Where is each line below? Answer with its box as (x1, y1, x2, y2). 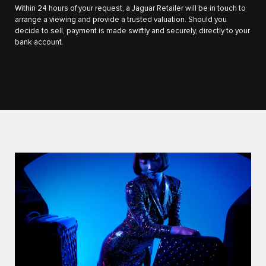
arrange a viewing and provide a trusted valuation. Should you (15, 16, 227, 24)
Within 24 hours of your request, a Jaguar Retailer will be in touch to (15, 5, 246, 13)
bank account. (15, 39, 64, 47)
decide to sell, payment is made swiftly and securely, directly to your (15, 27, 250, 36)
